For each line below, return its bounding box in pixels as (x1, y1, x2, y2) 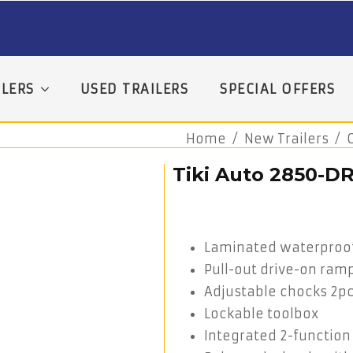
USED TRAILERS (80, 80, 188, 97)
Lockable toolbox (204, 306, 318, 321)
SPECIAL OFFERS (220, 80, 335, 97)
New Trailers (244, 131, 329, 147)
